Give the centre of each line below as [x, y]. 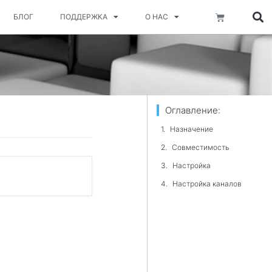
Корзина [233, 16]
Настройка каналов [207, 184]
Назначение [191, 129]
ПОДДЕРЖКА [84, 17]
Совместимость [200, 147]
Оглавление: [192, 110]
